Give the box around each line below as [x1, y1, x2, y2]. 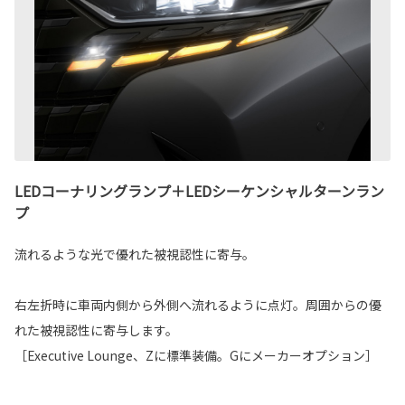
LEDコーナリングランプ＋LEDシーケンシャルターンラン [14, 180, 384, 202]
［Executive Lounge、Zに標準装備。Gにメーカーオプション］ [14, 346, 378, 365]
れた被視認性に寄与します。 [14, 321, 178, 340]
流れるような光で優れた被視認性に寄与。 [14, 245, 255, 264]
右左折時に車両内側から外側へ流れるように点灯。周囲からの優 [14, 296, 381, 315]
